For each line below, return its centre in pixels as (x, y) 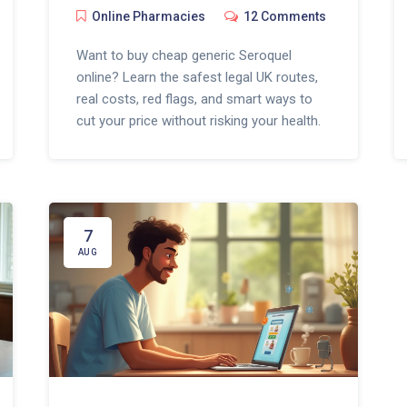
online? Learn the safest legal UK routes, (197, 78)
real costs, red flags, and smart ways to (194, 99)
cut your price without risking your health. (198, 121)
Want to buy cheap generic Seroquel (184, 56)
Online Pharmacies (148, 17)
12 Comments (284, 17)
